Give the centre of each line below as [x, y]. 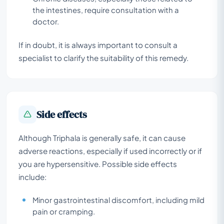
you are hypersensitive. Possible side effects [98, 163]
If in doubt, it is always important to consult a [98, 44]
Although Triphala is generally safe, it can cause [102, 137]
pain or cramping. [64, 211]
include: [32, 176]
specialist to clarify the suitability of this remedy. [103, 57]
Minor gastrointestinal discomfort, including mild [118, 200]
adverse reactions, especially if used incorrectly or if [110, 150]
